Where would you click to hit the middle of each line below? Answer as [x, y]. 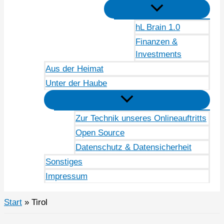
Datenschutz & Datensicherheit [133, 147]
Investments [158, 54]
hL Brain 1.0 [158, 27]
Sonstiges [64, 162]
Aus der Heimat [74, 69]
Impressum [66, 176]
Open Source [100, 133]
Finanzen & [156, 42]
